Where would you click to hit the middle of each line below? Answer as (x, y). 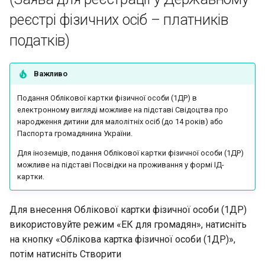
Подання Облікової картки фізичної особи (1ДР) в (107, 98)
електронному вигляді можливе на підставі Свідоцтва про (123, 110)
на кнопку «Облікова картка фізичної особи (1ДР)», (122, 239)
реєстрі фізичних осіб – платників (119, 20)
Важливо (51, 74)
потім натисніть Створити (65, 254)
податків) (40, 41)
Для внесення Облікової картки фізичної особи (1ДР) (128, 209)
